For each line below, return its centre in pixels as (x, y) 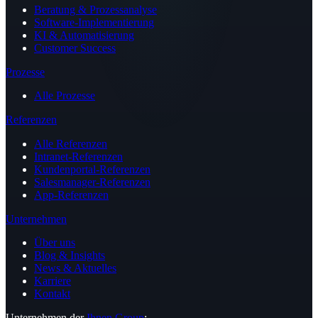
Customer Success (75, 48)
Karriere (53, 281)
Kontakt (52, 294)
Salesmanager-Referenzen (92, 182)
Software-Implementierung (94, 22)
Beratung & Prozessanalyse (95, 9)
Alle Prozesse (65, 96)
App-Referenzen (71, 194)
